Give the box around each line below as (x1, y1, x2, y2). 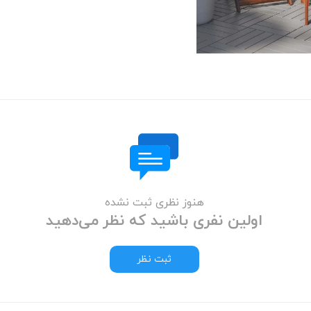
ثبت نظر (137, 252, 171, 266)
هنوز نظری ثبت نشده (104, 194, 204, 210)
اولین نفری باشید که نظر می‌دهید (46, 210, 262, 232)
